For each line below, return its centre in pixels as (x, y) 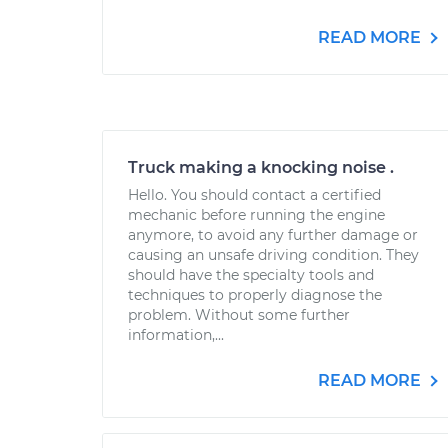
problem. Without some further (239, 315)
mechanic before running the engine (256, 215)
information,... (176, 335)
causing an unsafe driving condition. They (273, 255)
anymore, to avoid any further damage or (273, 235)
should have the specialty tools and (251, 275)
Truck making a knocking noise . (261, 167)
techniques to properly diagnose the (255, 295)
